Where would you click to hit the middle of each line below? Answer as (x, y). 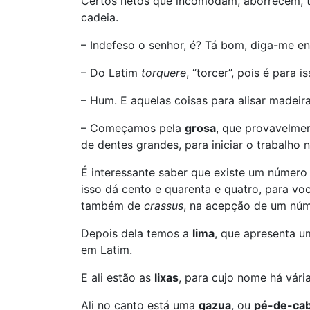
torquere (164, 73)
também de (112, 206)
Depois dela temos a (137, 233)
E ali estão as (118, 277)
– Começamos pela (133, 128)
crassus (164, 206)
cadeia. (100, 17)
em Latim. (107, 250)
